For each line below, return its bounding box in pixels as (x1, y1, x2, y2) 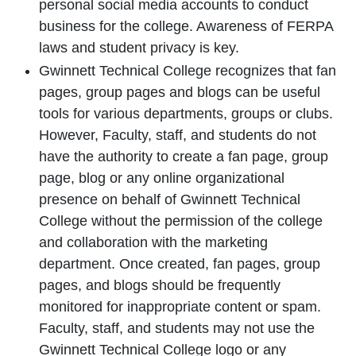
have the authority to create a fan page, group (39, 149, 328, 164)
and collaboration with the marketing (39, 234, 268, 250)
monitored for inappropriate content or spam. (39, 299, 321, 315)
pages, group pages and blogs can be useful (39, 84, 320, 100)
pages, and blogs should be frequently (39, 277, 281, 293)
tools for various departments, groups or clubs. (39, 106, 333, 122)
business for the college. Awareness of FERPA (39, 18, 333, 34)
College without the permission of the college (39, 213, 323, 229)
